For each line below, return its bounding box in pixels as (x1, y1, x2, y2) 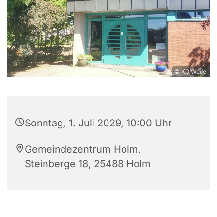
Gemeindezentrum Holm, (25, 143, 141, 155)
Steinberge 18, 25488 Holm (25, 158, 151, 170)
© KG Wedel (174, 68, 208, 76)
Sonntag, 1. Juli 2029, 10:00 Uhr (25, 117, 172, 129)
